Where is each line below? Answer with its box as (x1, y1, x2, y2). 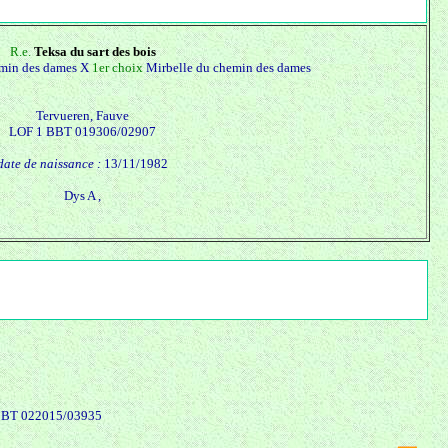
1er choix (91, 60, 146, 76)
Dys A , (64, 188, 101, 204)
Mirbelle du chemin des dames (145, 60, 311, 76)
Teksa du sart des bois (33, 44, 156, 60)
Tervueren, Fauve (36, 108, 129, 124)
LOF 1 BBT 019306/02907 (9, 124, 156, 140)
